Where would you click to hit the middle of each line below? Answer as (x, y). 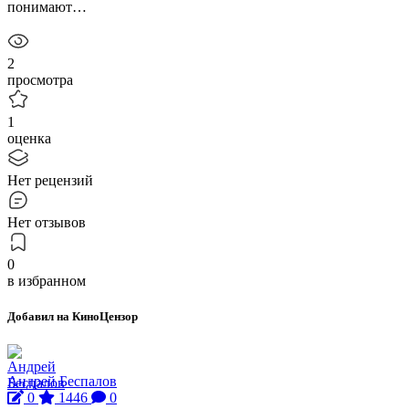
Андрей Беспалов (62, 382)
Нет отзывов (47, 222)
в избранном (47, 280)
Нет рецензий (50, 180)
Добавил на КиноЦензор (73, 316)
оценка (29, 138)
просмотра (40, 79)
